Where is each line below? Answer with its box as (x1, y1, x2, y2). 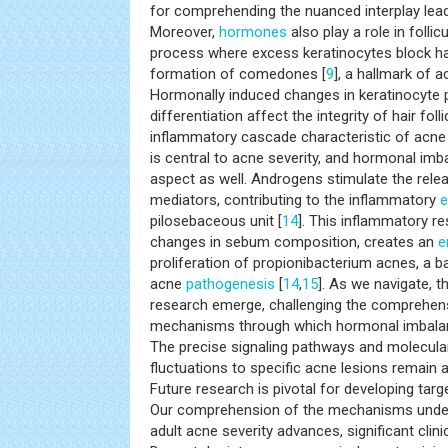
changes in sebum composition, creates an (150, 233, 438, 251)
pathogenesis (186, 275, 275, 293)
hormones (219, 23, 287, 41)
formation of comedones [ (150, 65, 326, 83)
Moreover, (150, 23, 219, 41)
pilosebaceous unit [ (150, 212, 282, 230)
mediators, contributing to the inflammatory (150, 191, 440, 209)
